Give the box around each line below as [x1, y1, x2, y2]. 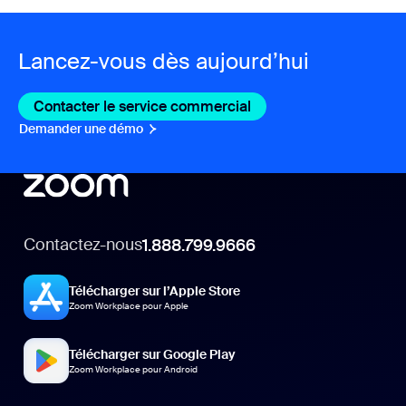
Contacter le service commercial [34, 97, 251, 117]
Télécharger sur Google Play [69, 346, 237, 363]
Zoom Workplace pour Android [69, 363, 198, 376]
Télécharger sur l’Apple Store [69, 283, 241, 300]
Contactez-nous [24, 234, 143, 256]
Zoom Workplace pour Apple [69, 300, 189, 313]
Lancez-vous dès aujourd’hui [18, 47, 309, 76]
